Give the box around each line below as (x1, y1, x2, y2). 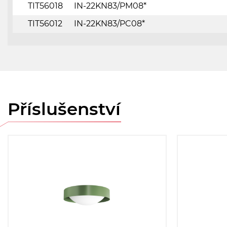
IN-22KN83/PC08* (74, 18, 145, 28)
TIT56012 (28, 18, 62, 28)
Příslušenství (8, 98, 121, 120)
